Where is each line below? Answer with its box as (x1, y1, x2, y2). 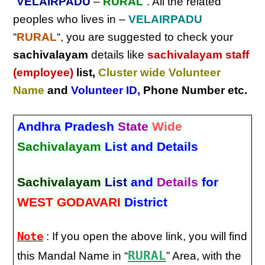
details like (88, 49, 148, 61)
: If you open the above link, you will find (43, 230, 248, 243)
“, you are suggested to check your (57, 31, 234, 43)
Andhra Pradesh (17, 119, 118, 134)
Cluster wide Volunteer (98, 66, 221, 79)
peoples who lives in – (13, 13, 129, 25)
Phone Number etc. (140, 84, 248, 96)
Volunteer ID (71, 84, 138, 96)
